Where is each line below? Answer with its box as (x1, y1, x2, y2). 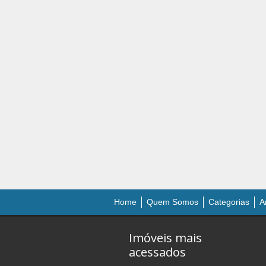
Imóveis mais (129, 230, 202, 246)
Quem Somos (147, 197, 198, 207)
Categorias (208, 197, 249, 207)
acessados (129, 244, 186, 260)
